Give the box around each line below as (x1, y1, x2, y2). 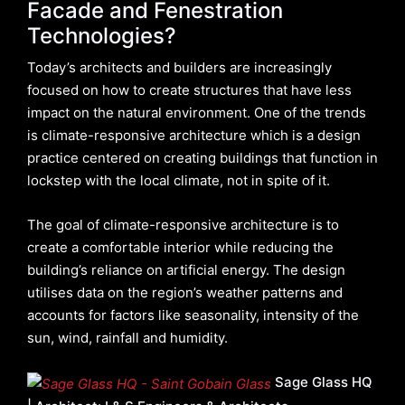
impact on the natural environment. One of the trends (27, 104, 366, 122)
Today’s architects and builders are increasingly (27, 59, 332, 77)
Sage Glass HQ (275, 373, 372, 391)
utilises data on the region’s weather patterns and (27, 284, 343, 302)
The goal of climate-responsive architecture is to (27, 216, 339, 234)
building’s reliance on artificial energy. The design (27, 261, 345, 279)
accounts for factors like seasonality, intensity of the (27, 306, 359, 325)
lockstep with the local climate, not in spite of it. (27, 172, 330, 190)
